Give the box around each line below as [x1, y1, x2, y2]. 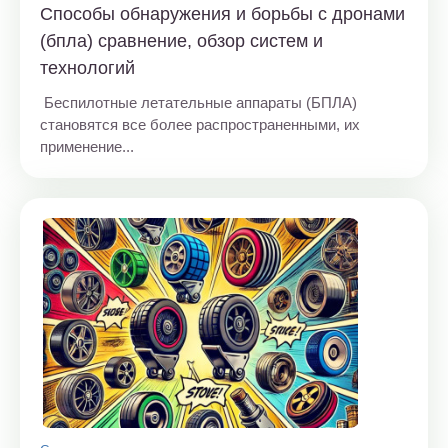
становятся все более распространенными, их [40, 115, 360, 133]
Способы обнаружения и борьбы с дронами [40, 3, 405, 24]
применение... [40, 137, 134, 155]
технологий [40, 57, 135, 78]
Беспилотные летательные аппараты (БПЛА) [40, 93, 357, 111]
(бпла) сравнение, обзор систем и [40, 30, 323, 51]
